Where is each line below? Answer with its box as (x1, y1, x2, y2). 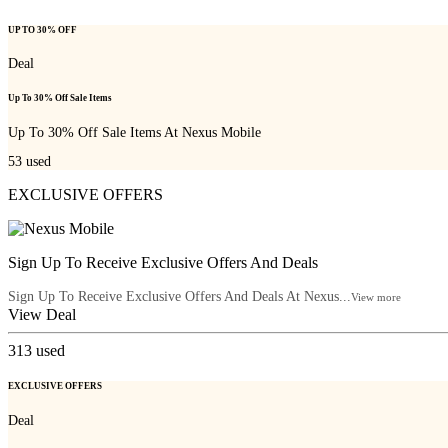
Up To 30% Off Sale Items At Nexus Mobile (8, 124, 261, 140)
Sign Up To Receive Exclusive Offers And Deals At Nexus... (8, 289, 351, 305)
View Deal (8, 306, 76, 324)
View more (351, 291, 401, 304)
